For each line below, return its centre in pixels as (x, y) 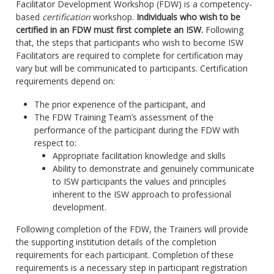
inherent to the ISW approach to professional (142, 194)
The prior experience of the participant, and (120, 104)
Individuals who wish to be (188, 17)
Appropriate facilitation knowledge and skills (139, 155)
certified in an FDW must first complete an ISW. (109, 29)
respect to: (55, 143)
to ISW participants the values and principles (139, 181)
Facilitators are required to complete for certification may (129, 55)
